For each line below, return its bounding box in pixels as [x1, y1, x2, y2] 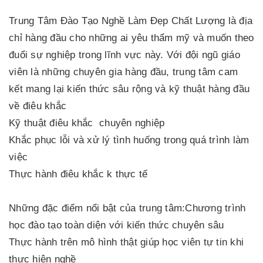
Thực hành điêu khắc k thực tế [9, 168, 148, 180]
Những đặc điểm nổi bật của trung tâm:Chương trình [9, 203, 246, 214]
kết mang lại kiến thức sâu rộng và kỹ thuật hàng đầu [9, 83, 249, 95]
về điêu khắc [9, 100, 70, 112]
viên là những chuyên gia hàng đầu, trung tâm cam [9, 66, 238, 77]
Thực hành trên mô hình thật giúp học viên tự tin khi [9, 237, 244, 248]
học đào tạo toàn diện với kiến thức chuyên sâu [9, 220, 224, 231]
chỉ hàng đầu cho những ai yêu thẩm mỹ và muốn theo [9, 32, 254, 43]
